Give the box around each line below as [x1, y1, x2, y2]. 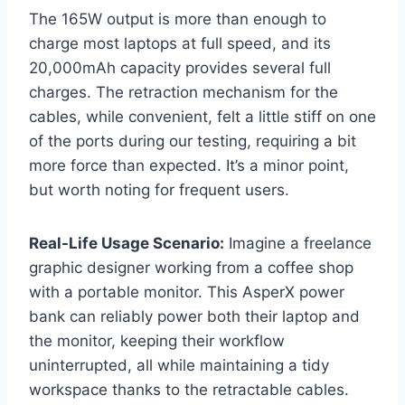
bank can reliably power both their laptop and [29, 307, 360, 326]
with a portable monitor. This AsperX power [29, 283, 344, 302]
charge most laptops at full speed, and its [29, 34, 331, 53]
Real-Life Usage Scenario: [29, 234, 224, 253]
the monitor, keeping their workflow [29, 332, 285, 351]
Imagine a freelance [224, 234, 372, 253]
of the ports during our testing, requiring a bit [29, 132, 356, 151]
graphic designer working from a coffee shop [29, 259, 353, 278]
